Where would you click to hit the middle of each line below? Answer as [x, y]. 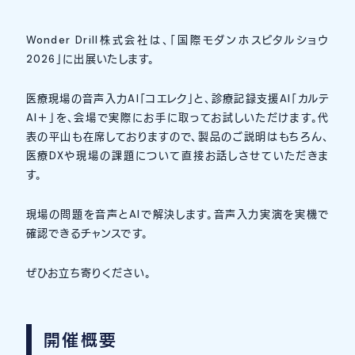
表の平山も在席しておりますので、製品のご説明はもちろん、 [177, 137]
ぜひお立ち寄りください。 [89, 273]
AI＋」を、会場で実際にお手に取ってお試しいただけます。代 [177, 118]
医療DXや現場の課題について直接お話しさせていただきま [177, 156]
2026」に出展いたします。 [90, 59]
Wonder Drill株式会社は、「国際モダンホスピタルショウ [177, 40]
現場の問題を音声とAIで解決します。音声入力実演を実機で [177, 214]
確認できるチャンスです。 [87, 233]
